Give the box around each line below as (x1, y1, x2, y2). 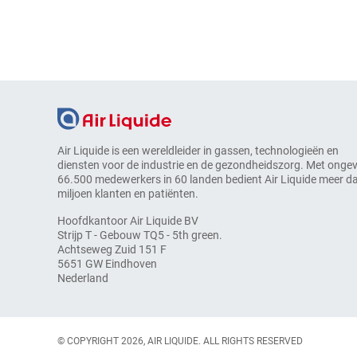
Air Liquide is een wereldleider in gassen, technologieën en (57, 144, 339, 158)
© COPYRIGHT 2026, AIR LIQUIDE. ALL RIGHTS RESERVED (57, 335, 303, 347)
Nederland (57, 272, 108, 285)
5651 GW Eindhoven (57, 257, 157, 271)
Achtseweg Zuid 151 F (57, 243, 167, 257)
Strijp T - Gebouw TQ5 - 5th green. (57, 229, 222, 242)
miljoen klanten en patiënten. (57, 187, 198, 201)
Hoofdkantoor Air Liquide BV (57, 214, 198, 228)
